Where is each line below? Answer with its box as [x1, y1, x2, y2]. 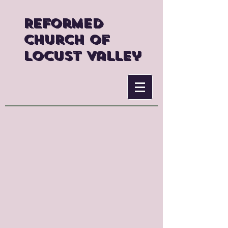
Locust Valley [23, 48, 141, 64]
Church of [23, 32, 109, 48]
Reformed [23, 15, 103, 32]
